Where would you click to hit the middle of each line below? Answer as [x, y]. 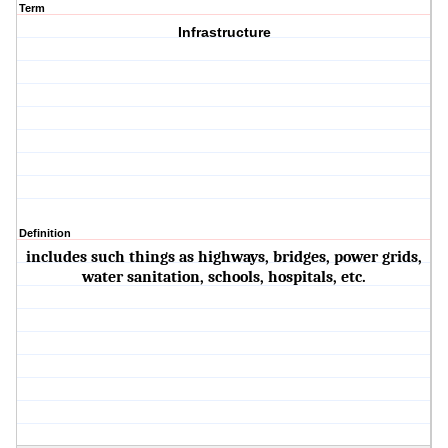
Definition [45, 233]
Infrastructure [224, 32]
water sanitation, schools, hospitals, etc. [224, 277]
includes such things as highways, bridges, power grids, [224, 257]
